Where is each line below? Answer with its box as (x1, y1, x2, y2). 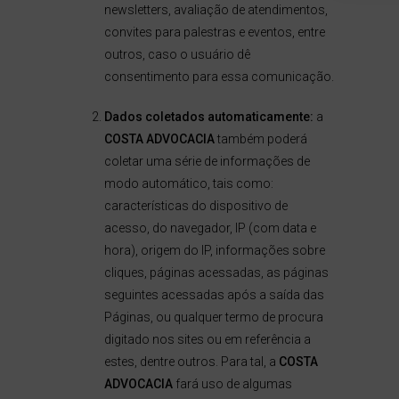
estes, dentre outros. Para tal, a (103, 354, 279, 369)
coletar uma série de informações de (103, 154, 310, 168)
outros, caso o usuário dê (103, 47, 250, 61)
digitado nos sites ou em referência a (103, 332, 311, 346)
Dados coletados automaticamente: (103, 110, 313, 124)
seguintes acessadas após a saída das (103, 288, 324, 302)
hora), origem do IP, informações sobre (103, 243, 325, 257)
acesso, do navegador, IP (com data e (103, 221, 316, 235)
